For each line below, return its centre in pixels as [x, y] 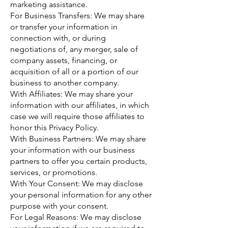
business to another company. [65, 82]
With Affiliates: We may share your [72, 94]
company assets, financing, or [64, 60]
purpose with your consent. [59, 206]
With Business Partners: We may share [78, 138]
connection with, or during [58, 38]
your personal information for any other [81, 194]
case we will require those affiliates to [77, 116]
